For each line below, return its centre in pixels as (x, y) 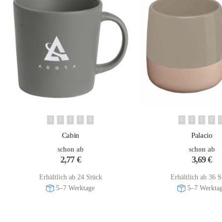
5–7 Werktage (76, 188)
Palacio (202, 135)
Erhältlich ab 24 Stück (70, 177)
